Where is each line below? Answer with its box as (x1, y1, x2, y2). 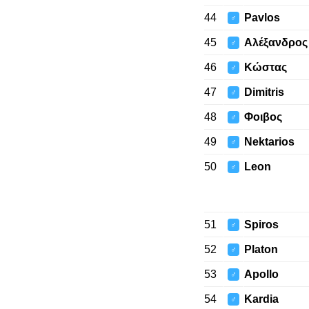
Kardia (243, 293, 279, 305)
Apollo (243, 268, 279, 280)
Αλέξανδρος (243, 37, 308, 48)
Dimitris (243, 86, 284, 98)
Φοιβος (243, 111, 282, 123)
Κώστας (243, 61, 287, 73)
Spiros (243, 219, 279, 230)
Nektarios (243, 136, 295, 148)
